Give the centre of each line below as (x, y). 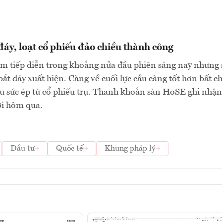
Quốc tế (70, 149)
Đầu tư (23, 149)
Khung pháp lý (130, 149)
